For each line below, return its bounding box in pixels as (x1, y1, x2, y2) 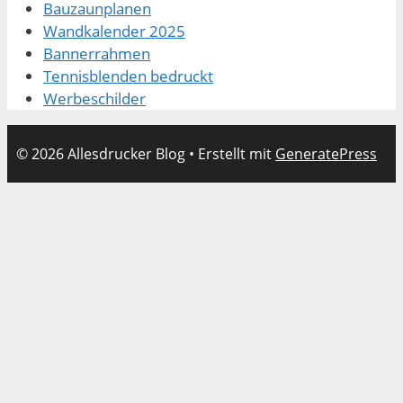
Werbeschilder (43, 87, 146, 109)
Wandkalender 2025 (43, 20, 185, 41)
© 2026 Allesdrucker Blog (16, 143, 185, 164)
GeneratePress (275, 143, 377, 164)
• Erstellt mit (185, 143, 275, 164)
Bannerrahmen (43, 42, 150, 64)
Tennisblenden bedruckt (43, 65, 213, 86)
